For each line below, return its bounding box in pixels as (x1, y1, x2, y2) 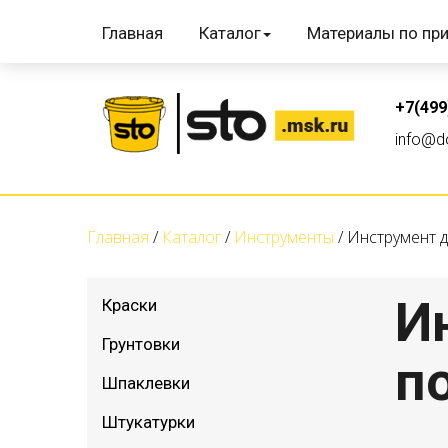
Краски (102, 295, 157, 316)
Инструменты (234, 226, 334, 249)
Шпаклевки (102, 373, 190, 394)
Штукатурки (102, 412, 195, 433)
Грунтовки (102, 334, 180, 355)
